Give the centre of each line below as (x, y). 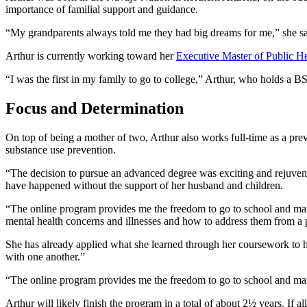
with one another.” (45, 256)
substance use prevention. (61, 149)
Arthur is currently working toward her (91, 56)
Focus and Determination (95, 108)
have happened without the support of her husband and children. (144, 185)
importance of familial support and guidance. (102, 9)
